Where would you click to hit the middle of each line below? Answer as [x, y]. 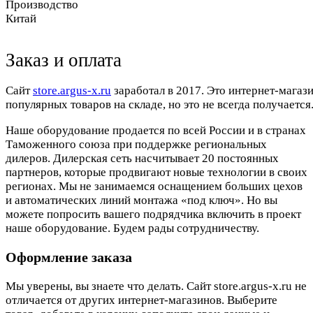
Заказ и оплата [64, 60]
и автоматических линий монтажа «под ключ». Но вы [141, 201]
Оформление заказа [69, 257]
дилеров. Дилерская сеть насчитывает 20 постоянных [142, 159]
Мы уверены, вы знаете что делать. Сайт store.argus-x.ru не [156, 286]
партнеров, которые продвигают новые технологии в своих [156, 173]
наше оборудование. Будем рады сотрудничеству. [132, 228]
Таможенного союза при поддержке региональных [136, 145]
